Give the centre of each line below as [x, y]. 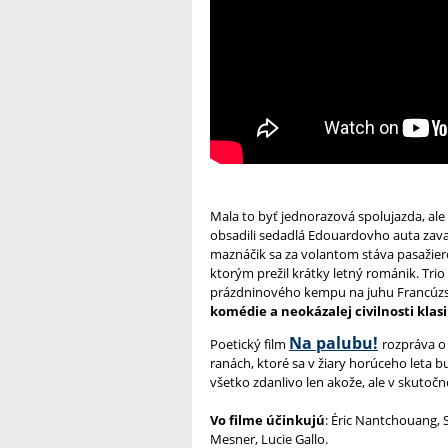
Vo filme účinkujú [267, 419]
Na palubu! [333, 342]
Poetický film [248, 343]
